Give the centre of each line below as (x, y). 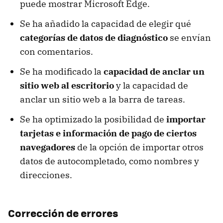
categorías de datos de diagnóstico (94, 37)
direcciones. (46, 175)
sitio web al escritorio (67, 85)
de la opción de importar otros (139, 147)
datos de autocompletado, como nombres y (110, 161)
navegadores (48, 147)
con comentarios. (56, 51)
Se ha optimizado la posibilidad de (93, 119)
